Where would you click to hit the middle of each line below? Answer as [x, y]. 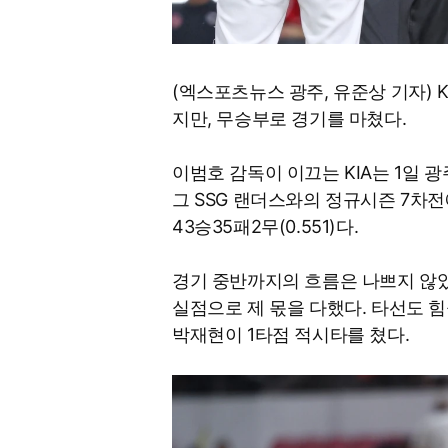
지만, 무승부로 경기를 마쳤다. [289, 118]
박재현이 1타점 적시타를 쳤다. [291, 334]
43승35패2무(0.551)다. [265, 226]
